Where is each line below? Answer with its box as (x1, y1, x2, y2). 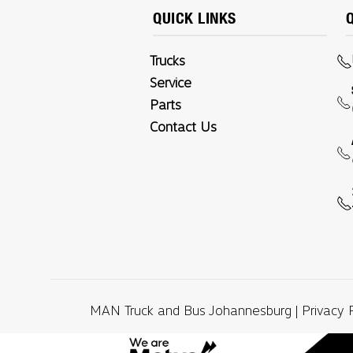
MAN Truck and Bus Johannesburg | (90, 301, 302, 318)
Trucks (150, 51, 186, 69)
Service (150, 73, 192, 91)
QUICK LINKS (153, 6, 236, 28)
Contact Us (150, 117, 217, 135)
